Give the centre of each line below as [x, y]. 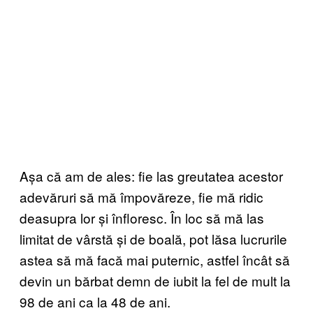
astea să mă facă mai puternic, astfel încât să [155, 259]
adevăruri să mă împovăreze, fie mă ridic [141, 196]
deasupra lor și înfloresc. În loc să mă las [142, 217]
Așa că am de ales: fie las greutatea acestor [151, 175]
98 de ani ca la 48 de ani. [95, 301]
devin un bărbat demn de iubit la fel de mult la [155, 280]
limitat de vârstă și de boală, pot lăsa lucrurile [153, 238]
